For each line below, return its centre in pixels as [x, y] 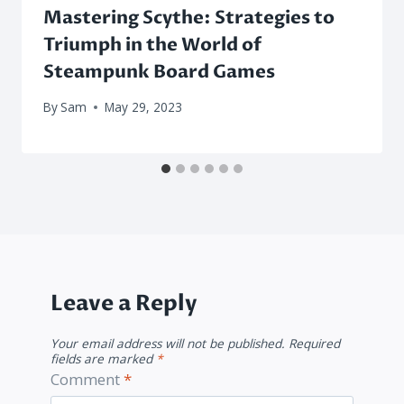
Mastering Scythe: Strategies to [189, 17]
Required [314, 344]
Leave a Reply [124, 304]
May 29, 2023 [144, 107]
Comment [87, 379]
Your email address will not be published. [168, 344]
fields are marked [103, 359]
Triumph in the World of [152, 44]
